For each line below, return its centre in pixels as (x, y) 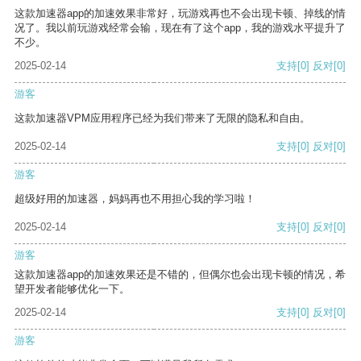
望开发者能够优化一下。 (72, 289)
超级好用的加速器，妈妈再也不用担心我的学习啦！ (135, 199)
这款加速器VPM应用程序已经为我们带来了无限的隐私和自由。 (162, 118)
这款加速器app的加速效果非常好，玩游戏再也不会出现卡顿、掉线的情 (180, 14)
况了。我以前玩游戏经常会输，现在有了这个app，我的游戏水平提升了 (180, 28)
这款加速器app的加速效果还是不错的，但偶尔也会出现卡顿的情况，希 (180, 275)
